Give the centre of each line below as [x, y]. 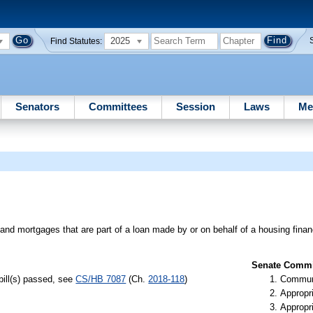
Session [195, 106]
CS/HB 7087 [101, 279]
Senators [38, 106]
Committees [118, 106]
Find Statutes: [77, 41]
